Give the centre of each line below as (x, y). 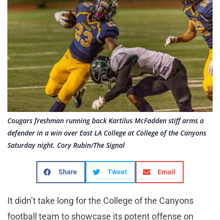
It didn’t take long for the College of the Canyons (100, 201)
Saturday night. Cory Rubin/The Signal (66, 145)
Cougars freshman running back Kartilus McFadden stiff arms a (106, 121)
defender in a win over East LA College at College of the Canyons (107, 133)
